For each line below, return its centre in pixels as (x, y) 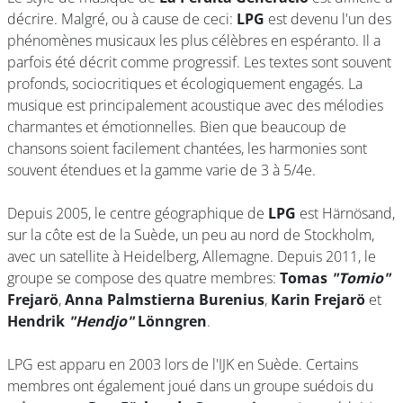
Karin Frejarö (318, 300)
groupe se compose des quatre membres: (143, 278)
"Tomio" (361, 278)
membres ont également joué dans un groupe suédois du (190, 386)
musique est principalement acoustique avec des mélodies (195, 105)
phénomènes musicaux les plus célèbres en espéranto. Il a (194, 40)
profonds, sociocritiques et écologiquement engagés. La (185, 84)
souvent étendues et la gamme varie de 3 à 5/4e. (163, 170)
